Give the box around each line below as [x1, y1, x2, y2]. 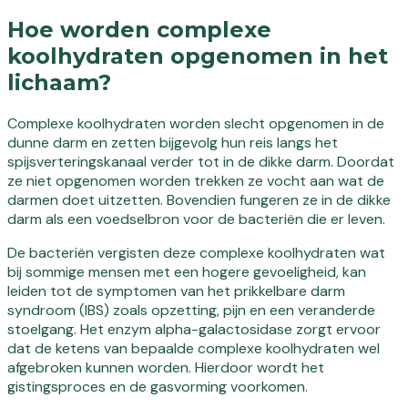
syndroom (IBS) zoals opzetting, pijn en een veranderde [7, 300, 375, 320]
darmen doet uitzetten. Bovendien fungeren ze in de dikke [7, 189, 391, 209]
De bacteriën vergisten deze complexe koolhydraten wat [7, 242, 385, 262]
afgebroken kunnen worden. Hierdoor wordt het [7, 357, 324, 377]
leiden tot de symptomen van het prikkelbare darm [7, 280, 345, 301]
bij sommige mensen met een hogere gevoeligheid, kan [7, 261, 366, 281]
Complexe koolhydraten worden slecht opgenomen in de [7, 113, 384, 133]
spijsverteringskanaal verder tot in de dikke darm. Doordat [7, 151, 394, 171]
